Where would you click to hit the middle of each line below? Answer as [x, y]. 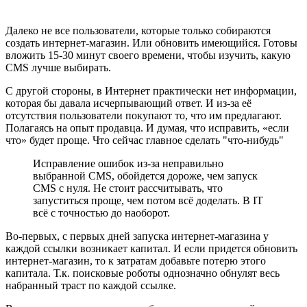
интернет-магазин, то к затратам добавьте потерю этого [136, 260]
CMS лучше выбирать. [60, 67]
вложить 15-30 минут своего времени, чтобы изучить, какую [148, 55]
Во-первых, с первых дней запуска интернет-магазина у [137, 236]
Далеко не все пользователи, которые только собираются [138, 30]
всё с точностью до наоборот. [101, 212]
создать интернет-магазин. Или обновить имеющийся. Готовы [151, 42]
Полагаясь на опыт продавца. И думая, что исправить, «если [147, 127]
